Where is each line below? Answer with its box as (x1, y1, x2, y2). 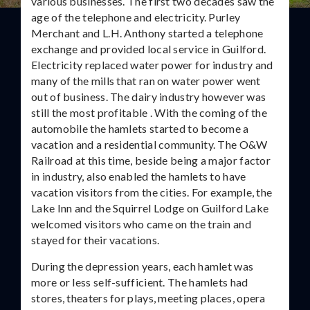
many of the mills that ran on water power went (31, 74, 261, 87)
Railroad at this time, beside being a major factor (31, 154, 271, 167)
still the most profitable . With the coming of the (31, 106, 267, 119)
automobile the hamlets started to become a (31, 122, 249, 135)
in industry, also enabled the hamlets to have (31, 170, 246, 183)
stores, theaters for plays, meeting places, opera (31, 291, 266, 304)
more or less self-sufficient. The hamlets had (31, 275, 248, 289)
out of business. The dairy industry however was (31, 90, 266, 103)
